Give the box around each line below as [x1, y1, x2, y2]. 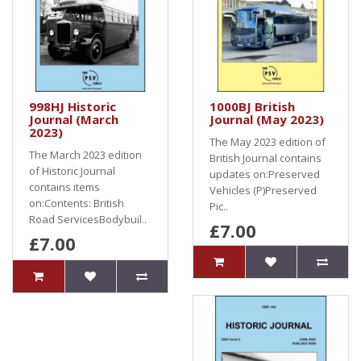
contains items [29, 180, 100, 194]
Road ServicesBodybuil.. [29, 212, 147, 226]
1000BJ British [210, 98, 295, 114]
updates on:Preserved [210, 167, 320, 181]
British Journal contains [210, 151, 322, 165]
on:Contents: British [29, 196, 124, 210]
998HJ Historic [29, 98, 116, 114]
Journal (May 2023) [210, 111, 324, 127]
